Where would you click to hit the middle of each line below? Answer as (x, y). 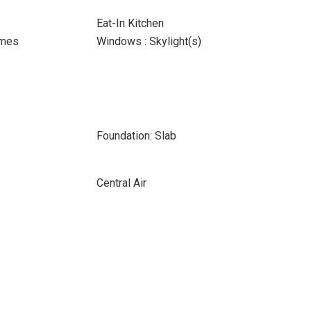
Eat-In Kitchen (130, 23)
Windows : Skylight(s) (149, 41)
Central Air (121, 183)
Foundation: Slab (136, 136)
